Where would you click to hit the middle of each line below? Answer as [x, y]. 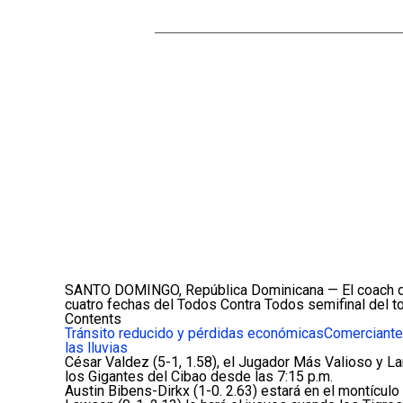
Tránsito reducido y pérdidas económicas [194, 334]
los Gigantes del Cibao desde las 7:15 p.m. [199, 377]
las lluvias [96, 348]
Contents [93, 319]
